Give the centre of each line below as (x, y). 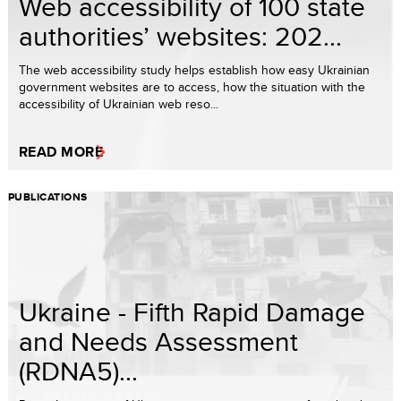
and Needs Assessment (158, 341)
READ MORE (61, 152)
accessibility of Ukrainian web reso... (119, 104)
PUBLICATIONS (48, 197)
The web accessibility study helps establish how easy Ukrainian (194, 70)
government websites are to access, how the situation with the (192, 87)
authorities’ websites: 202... (180, 36)
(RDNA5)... (78, 371)
